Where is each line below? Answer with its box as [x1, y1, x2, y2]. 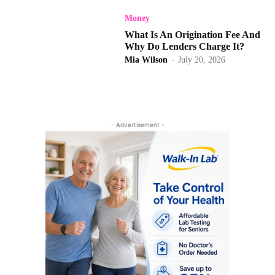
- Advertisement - [110, 120, 165, 128]
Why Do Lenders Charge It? [125, 41, 245, 52]
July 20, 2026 [178, 55, 226, 65]
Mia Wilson [125, 55, 168, 65]
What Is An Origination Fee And [125, 29, 261, 41]
